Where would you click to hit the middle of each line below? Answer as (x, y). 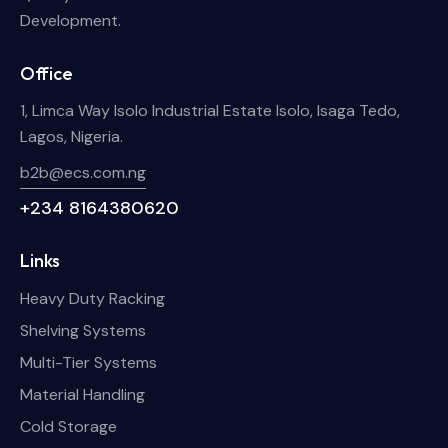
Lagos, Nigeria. (71, 137)
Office (46, 73)
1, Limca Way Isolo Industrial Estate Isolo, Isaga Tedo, (210, 111)
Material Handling (82, 394)
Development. (70, 21)
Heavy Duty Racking (92, 298)
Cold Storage (68, 426)
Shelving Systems (83, 330)
